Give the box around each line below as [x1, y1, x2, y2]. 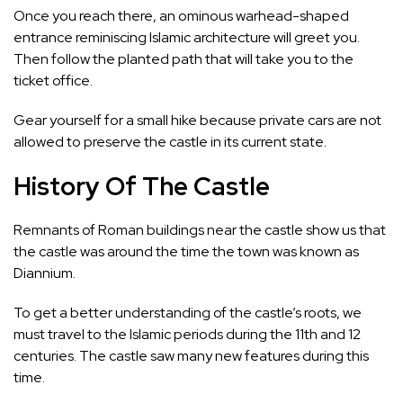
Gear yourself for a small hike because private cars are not [13, 110, 381, 130]
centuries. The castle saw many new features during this [13, 345, 369, 365]
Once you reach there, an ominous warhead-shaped [13, 5, 349, 25]
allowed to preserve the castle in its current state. [13, 131, 329, 151]
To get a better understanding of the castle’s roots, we [13, 302, 362, 322]
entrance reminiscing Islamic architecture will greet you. [13, 27, 360, 47]
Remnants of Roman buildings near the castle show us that [13, 219, 386, 239]
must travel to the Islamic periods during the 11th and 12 [13, 324, 361, 344]
